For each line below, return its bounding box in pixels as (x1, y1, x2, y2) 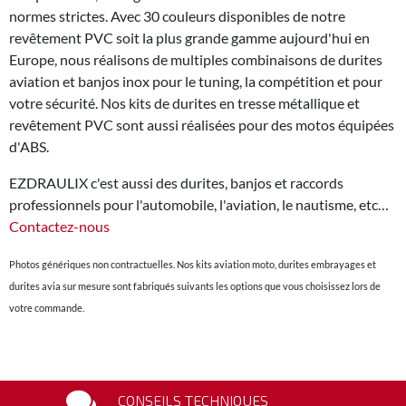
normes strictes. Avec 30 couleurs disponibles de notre (9, 6, 345, 24)
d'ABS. (9, 137, 49, 155)
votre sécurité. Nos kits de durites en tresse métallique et (9, 93, 360, 111)
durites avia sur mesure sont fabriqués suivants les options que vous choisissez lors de (9, 279, 381, 292)
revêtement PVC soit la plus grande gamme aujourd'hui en (9, 28, 370, 46)
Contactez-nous (9, 217, 110, 235)
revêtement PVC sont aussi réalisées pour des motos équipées (9, 115, 394, 133)
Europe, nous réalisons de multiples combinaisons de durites (9, 50, 382, 68)
